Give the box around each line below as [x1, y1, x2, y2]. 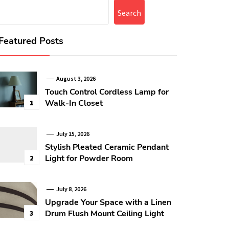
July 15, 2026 [55, 130, 89, 138]
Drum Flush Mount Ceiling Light [45, 208, 165, 219]
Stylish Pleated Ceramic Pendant [45, 142, 169, 153]
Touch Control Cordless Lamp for [45, 86, 169, 98]
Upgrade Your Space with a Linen [45, 197, 172, 208]
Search [117, 8, 141, 18]
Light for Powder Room [45, 153, 133, 164]
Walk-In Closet [45, 98, 103, 109]
